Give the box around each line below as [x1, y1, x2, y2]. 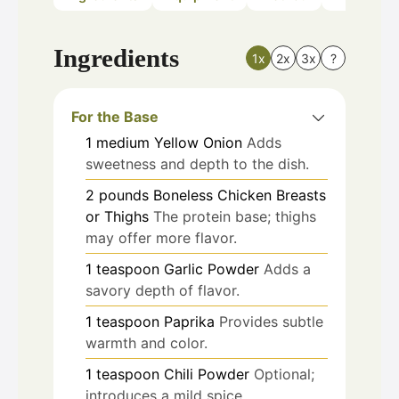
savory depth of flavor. [85, 281, 240, 299]
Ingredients [53, 43, 179, 72]
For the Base [71, 107, 159, 126]
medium [96, 133, 150, 151]
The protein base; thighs [153, 207, 316, 225]
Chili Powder [164, 364, 249, 383]
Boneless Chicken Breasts [153, 185, 326, 204]
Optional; [254, 364, 314, 383]
